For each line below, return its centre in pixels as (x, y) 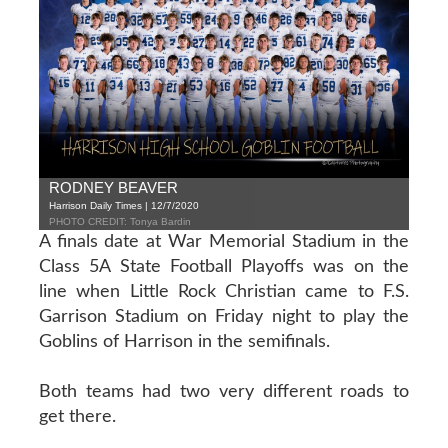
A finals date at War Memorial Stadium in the (224, 241)
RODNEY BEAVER (113, 187)
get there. (77, 416)
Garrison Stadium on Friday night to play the (224, 316)
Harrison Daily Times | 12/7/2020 (123, 205)
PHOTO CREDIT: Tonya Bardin (119, 221)
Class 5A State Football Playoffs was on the (224, 266)
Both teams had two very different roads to (224, 391)
